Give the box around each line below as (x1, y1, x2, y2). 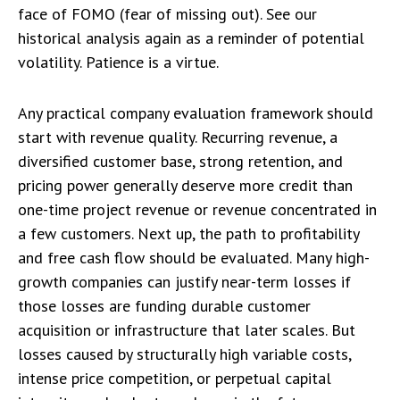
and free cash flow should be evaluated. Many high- (18, 247, 370, 269)
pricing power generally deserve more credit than (18, 175, 353, 196)
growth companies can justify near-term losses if (18, 271, 351, 293)
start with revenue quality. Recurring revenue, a (18, 127, 337, 148)
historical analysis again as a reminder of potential (18, 28, 364, 49)
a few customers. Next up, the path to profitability (18, 223, 359, 245)
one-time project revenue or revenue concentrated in (18, 199, 377, 221)
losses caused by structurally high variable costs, (18, 344, 351, 365)
